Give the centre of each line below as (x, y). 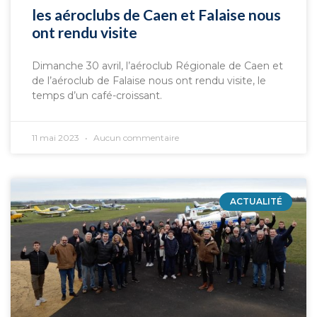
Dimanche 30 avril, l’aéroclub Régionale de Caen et (157, 66)
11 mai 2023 (57, 138)
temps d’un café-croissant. (97, 96)
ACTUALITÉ (256, 202)
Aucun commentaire (135, 138)
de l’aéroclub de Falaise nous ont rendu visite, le (149, 81)
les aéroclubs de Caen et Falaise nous (156, 15)
